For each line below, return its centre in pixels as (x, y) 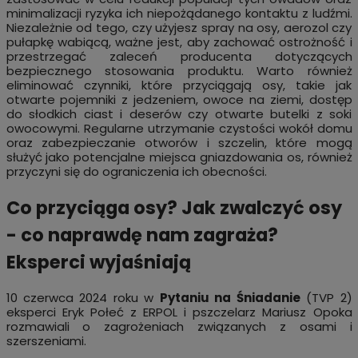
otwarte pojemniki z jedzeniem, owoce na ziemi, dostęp (179, 100)
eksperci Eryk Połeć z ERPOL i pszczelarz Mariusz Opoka (179, 312)
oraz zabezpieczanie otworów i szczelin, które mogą (179, 143)
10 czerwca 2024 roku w (83, 297)
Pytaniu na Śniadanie (230, 297)
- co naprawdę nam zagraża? (142, 235)
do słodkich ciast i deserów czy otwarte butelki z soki (179, 114)
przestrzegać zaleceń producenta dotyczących (179, 57)
